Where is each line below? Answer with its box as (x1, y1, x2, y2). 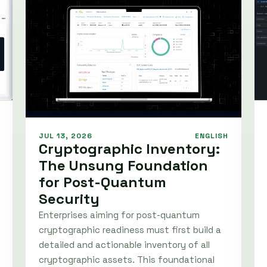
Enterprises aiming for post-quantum (39, 209, 200, 221)
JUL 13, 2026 (39, 131, 92, 141)
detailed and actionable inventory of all (39, 239, 210, 251)
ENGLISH (195, 131, 228, 141)
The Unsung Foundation (39, 156, 208, 175)
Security (39, 190, 100, 209)
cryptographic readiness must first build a (39, 224, 221, 236)
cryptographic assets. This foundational (39, 254, 215, 266)
